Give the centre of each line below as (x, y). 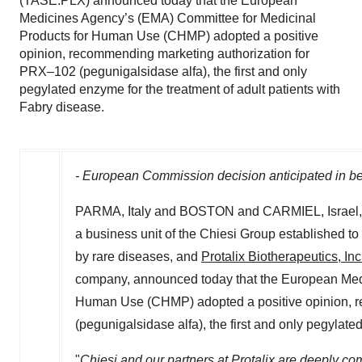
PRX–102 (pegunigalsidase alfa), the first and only (163, 72)
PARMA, (101, 211)
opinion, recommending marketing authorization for (164, 54)
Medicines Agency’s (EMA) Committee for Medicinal (168, 18)
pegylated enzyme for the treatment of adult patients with (180, 89)
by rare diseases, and (138, 257)
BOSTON (207, 211)
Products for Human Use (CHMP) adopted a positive (169, 36)
